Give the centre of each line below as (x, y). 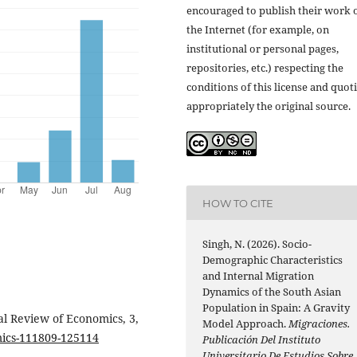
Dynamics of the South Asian (272, 292)
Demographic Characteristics (273, 260)
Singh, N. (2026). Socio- (257, 244)
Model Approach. (246, 324)
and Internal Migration (259, 276)
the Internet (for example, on (258, 29)
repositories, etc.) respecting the (265, 68)
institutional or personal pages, (263, 49)
